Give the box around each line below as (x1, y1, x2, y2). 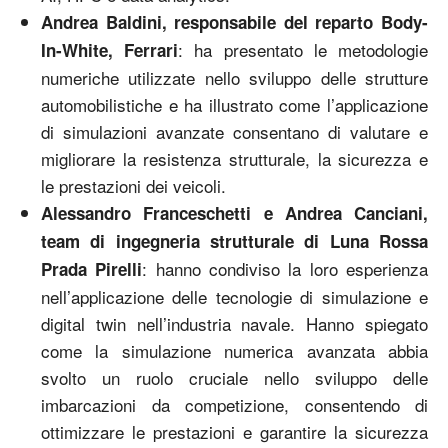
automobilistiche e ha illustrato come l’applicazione (41, 91, 428, 117)
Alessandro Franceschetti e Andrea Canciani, (41, 200, 428, 225)
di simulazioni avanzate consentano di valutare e (41, 118, 428, 144)
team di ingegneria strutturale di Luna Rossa (41, 228, 428, 253)
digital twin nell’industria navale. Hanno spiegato (41, 310, 428, 336)
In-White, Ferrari (41, 37, 179, 62)
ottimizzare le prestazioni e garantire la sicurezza (41, 418, 428, 444)
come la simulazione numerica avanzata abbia (41, 337, 428, 363)
